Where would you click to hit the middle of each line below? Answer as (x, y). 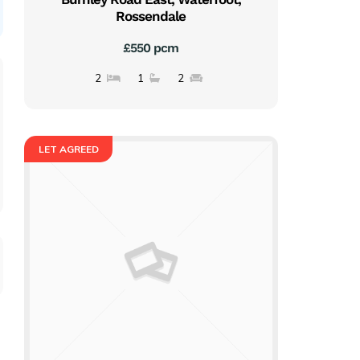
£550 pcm (151, 47)
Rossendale (151, 16)
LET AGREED (68, 149)
